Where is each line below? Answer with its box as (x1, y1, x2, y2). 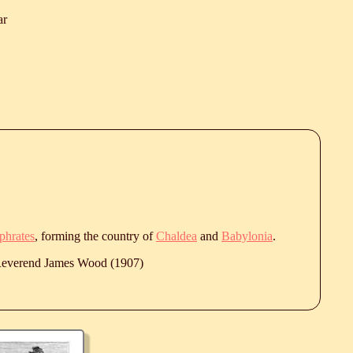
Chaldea (156, 229, 197, 243)
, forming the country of (35, 229, 156, 243)
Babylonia (221, 229, 273, 243)
